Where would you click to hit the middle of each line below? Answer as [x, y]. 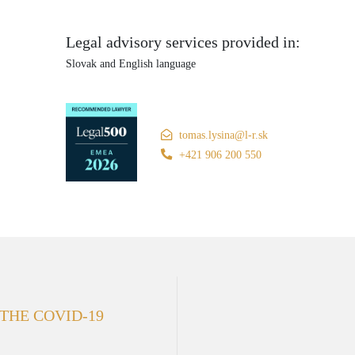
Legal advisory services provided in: [183, 42]
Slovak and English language [131, 63]
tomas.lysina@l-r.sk [224, 135]
